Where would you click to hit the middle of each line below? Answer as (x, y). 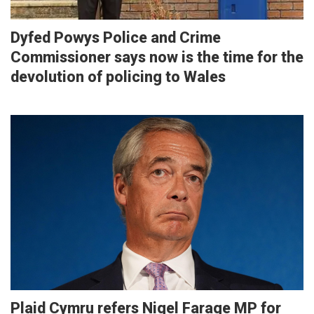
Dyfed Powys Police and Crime (116, 37)
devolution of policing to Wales (118, 76)
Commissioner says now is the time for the (157, 57)
